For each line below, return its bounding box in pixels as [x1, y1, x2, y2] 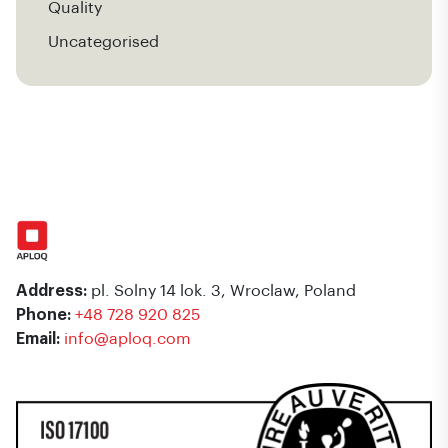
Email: [16, 330, 60, 347]
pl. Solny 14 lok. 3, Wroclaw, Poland [87, 282, 356, 299]
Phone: [16, 306, 71, 323]
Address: [16, 282, 87, 299]
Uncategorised [48, 33, 159, 50]
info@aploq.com [64, 330, 191, 347]
